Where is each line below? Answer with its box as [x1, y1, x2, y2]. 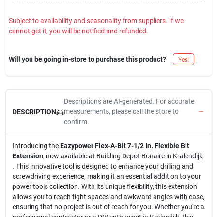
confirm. [63, 118, 89, 125]
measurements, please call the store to [63, 108, 179, 115]
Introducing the [12, 142, 60, 150]
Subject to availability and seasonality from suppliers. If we [8, 17, 184, 25]
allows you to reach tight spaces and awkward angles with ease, [12, 193, 204, 201]
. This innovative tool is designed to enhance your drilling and [12, 162, 193, 170]
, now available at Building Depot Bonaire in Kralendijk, [43, 152, 204, 160]
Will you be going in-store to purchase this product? [8, 55, 166, 63]
